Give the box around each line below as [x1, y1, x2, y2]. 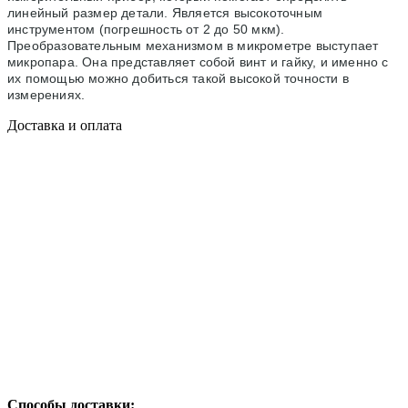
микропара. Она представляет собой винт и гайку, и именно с [7, 54, 389, 69]
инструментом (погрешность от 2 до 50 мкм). [7, 21, 285, 36]
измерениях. [7, 87, 86, 102]
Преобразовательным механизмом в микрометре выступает [7, 37, 379, 53]
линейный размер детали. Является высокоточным [7, 5, 323, 20]
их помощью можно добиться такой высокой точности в [7, 70, 350, 86]
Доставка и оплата [7, 117, 122, 133]
